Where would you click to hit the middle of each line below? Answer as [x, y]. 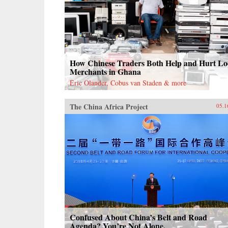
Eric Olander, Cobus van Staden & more [128, 82]
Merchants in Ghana [105, 71]
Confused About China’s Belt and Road [138, 217]
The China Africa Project [109, 106]
